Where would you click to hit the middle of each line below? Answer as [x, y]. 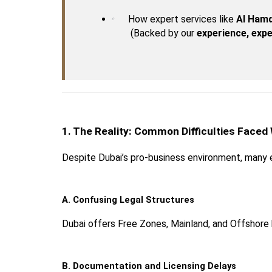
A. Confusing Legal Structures [128, 200]
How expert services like [182, 19]
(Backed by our [164, 33]
